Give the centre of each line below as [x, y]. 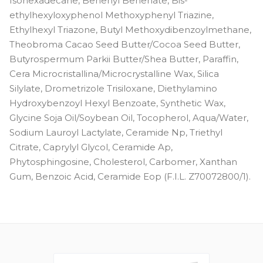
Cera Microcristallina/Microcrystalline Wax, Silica [114, 73]
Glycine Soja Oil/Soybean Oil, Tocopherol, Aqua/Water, [129, 117]
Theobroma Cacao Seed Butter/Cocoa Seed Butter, [125, 44]
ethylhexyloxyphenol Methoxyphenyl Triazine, [112, 15]
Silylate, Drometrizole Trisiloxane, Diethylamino [113, 88]
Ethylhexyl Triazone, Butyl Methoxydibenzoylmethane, [130, 29]
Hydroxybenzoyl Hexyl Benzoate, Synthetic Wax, [117, 103]
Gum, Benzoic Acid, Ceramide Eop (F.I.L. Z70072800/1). [130, 176]
